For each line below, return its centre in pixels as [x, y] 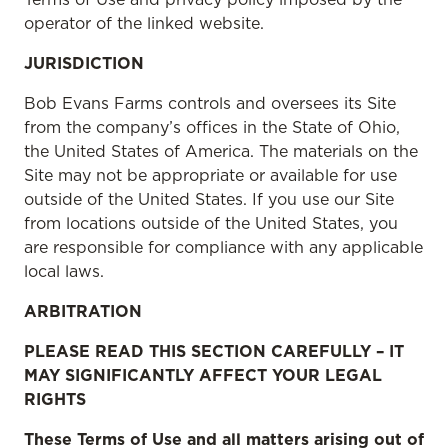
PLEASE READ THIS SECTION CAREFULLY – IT [214, 351]
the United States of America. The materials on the [221, 151]
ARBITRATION [83, 311]
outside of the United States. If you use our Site [209, 199]
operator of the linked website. [144, 23]
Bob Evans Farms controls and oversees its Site [210, 103]
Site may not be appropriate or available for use [210, 175]
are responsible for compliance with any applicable [223, 247]
